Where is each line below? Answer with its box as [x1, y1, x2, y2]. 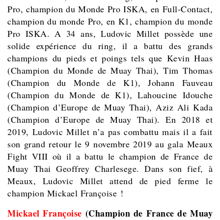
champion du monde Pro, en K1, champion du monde [7, 15, 213, 27]
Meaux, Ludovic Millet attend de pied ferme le [7, 175, 213, 187]
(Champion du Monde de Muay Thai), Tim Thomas [7, 64, 213, 77]
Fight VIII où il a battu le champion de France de [7, 150, 213, 163]
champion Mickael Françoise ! [7, 187, 123, 199]
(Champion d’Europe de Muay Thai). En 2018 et [7, 113, 213, 126]
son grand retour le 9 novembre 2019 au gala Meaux [7, 138, 213, 150]
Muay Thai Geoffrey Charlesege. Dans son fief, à [7, 163, 213, 175]
